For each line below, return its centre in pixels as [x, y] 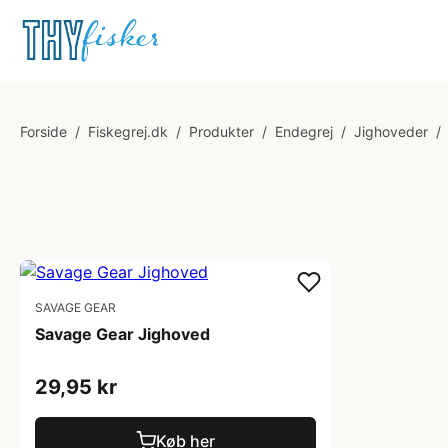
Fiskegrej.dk [128, 131]
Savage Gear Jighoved [122, 334]
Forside [43, 131]
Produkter [221, 131]
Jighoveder [391, 131]
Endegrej [304, 131]
